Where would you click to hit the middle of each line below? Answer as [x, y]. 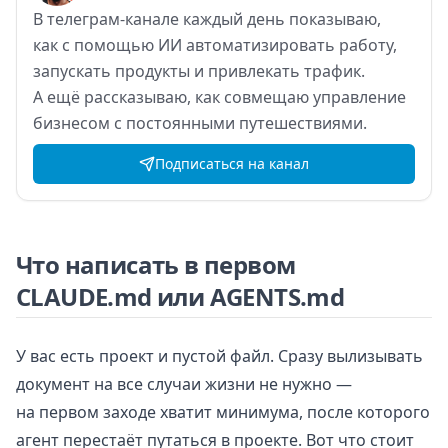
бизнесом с [77, 122]
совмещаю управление [315, 96]
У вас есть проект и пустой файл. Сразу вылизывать [219, 355]
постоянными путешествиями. [246, 122]
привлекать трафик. [286, 70]
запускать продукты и [118, 70]
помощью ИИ [128, 44]
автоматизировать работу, [291, 44]
